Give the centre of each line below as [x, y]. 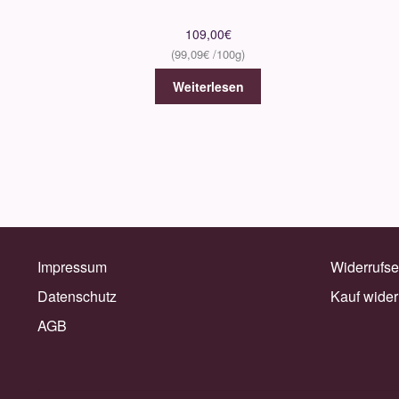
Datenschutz [77, 297]
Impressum [72, 267]
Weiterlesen [208, 86]
